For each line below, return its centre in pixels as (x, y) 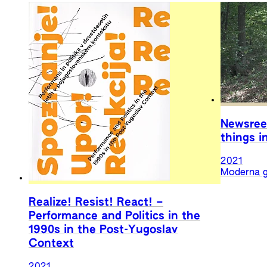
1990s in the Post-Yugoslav (103, 230)
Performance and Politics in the (114, 216)
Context (51, 244)
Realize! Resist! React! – (96, 203)
